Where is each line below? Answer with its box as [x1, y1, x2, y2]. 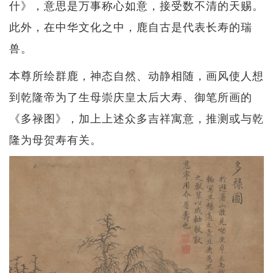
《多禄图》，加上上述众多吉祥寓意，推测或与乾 [9, 110, 264, 126]
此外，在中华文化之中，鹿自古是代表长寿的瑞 [9, 18, 252, 35]
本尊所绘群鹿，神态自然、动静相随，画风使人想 [9, 67, 264, 83]
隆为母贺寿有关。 [9, 131, 102, 147]
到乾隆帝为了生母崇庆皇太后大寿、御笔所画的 [9, 88, 252, 105]
